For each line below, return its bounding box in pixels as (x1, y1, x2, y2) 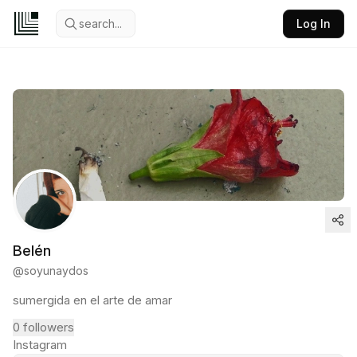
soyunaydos (24, 264, 88, 277)
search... (79, 17, 122, 30)
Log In (296, 17, 331, 30)
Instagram (13, 337, 67, 352)
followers (23, 320, 74, 335)
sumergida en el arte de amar (13, 292, 172, 308)
